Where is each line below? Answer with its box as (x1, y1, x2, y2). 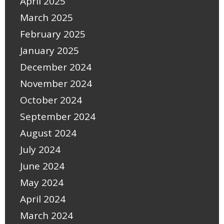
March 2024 (20, 208, 73, 222)
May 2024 (20, 175, 63, 189)
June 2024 (20, 159, 64, 172)
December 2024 (20, 60, 91, 73)
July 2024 (20, 142, 60, 156)
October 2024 (20, 93, 82, 106)
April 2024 (20, 192, 65, 205)
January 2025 (20, 43, 79, 57)
